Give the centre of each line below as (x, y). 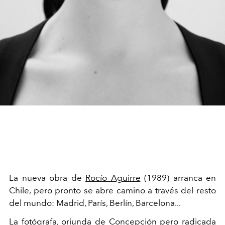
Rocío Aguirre (113, 178)
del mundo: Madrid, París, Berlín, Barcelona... (96, 203)
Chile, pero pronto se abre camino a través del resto (113, 190)
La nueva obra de (47, 178)
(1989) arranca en (178, 178)
